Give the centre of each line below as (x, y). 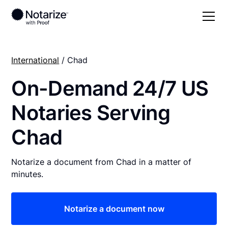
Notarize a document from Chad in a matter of (102, 162)
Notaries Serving (91, 112)
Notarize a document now (114, 208)
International (35, 60)
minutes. (27, 174)
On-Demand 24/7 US (110, 88)
